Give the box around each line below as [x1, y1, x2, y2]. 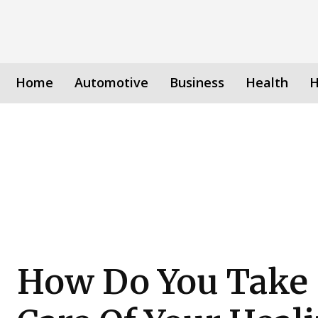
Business [170, 74, 224, 92]
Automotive [75, 74, 148, 92]
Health [246, 74, 288, 92]
